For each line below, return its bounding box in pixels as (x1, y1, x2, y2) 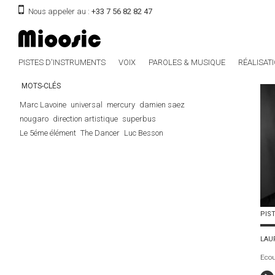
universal (71, 100, 103, 109)
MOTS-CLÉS (21, 82, 61, 90)
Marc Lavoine (20, 100, 66, 109)
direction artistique (53, 114, 118, 123)
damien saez (139, 100, 185, 109)
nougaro (20, 114, 48, 123)
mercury (107, 100, 135, 109)
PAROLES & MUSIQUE (149, 58, 225, 67)
